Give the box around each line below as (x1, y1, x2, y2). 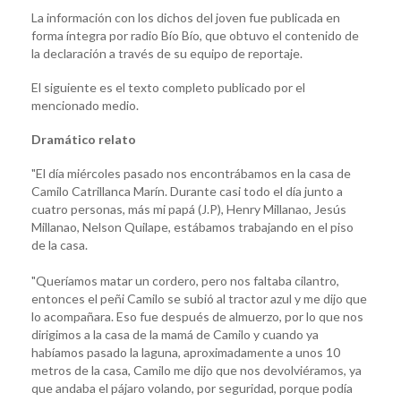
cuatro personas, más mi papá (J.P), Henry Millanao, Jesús (31, 200, 346, 217)
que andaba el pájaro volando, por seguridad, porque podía (31, 380, 353, 396)
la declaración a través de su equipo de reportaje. (31, 45, 303, 61)
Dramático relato (31, 131, 136, 147)
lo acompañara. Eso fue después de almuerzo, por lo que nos (31, 308, 363, 324)
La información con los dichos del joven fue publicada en (31, 9, 340, 25)
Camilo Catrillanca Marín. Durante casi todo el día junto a (31, 183, 343, 199)
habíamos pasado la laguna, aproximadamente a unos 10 (31, 344, 340, 360)
